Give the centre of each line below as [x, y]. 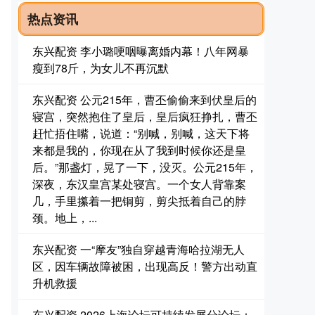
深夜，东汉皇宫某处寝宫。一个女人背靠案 [139, 184]
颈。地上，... [65, 218]
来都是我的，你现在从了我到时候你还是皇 [139, 150]
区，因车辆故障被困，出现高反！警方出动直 [145, 266]
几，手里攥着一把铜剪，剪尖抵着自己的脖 [139, 201]
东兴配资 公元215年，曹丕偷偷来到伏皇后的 [144, 99]
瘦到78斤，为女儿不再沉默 [101, 68]
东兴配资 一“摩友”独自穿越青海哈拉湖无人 [139, 249]
